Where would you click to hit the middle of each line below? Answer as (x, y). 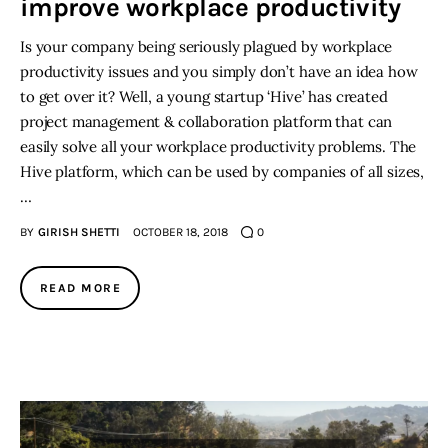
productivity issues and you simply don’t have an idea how (219, 72)
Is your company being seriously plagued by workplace (206, 47)
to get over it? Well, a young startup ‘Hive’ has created (204, 97)
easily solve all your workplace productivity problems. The (218, 147)
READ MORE (80, 288)
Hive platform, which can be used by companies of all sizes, (222, 172)
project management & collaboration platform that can (206, 122)
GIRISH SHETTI (78, 232)
